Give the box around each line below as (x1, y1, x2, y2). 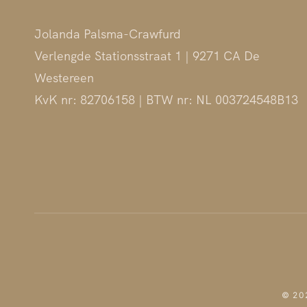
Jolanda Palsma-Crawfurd (34, 26, 181, 42)
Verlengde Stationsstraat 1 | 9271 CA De (34, 48, 260, 64)
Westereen (34, 70, 94, 86)
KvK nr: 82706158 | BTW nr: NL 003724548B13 (34, 92, 298, 108)
